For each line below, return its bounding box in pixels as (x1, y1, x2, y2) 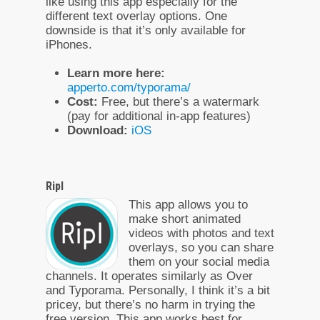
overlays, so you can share (129, 240, 274, 254)
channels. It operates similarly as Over (46, 269, 253, 283)
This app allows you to (129, 197, 248, 211)
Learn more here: (67, 66, 165, 80)
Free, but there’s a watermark (98, 94, 259, 109)
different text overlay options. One (46, 9, 227, 23)
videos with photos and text (129, 226, 274, 240)
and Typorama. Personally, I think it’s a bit (46, 283, 270, 297)
